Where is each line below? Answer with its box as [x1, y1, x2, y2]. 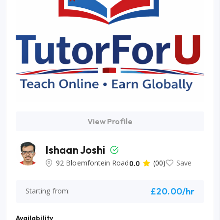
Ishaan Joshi [45, 143, 108, 157]
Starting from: [26, 186, 70, 195]
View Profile [87, 116, 133, 126]
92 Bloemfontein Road [56, 158, 129, 167]
